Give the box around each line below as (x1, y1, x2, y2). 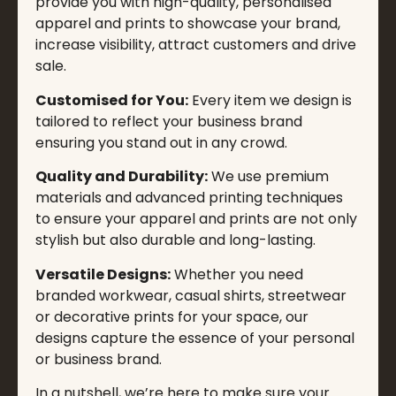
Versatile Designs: (35, 263, 171, 285)
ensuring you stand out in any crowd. (35, 132, 287, 153)
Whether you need (171, 263, 303, 285)
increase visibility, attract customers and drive (35, 34, 356, 56)
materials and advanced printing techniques (35, 187, 343, 209)
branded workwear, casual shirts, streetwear (35, 285, 346, 306)
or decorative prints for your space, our (35, 306, 308, 327)
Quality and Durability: (35, 166, 208, 187)
